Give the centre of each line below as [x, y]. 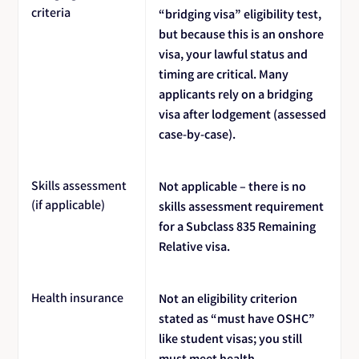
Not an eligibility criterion [228, 298]
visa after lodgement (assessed [243, 113]
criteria [51, 12]
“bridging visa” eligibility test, [240, 13]
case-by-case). [198, 133]
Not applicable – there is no [233, 186]
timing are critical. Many [224, 73]
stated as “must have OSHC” [237, 318]
